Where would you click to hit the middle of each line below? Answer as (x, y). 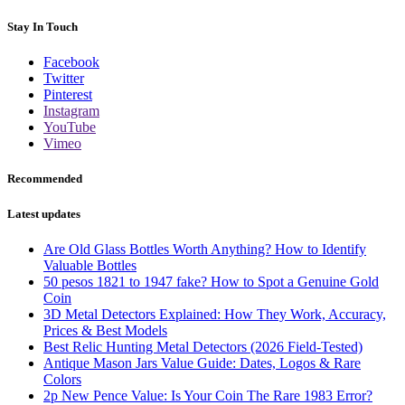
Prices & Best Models (105, 330)
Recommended (45, 179)
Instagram (71, 111)
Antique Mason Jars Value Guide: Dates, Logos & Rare (202, 363)
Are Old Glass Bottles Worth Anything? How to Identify (205, 249)
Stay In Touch (42, 27)
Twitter (64, 79)
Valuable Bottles (90, 265)
